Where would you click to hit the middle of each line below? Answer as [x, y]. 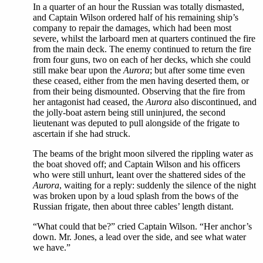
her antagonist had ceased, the [89, 102]
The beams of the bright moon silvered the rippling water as [143, 154]
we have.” [52, 247]
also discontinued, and [214, 102]
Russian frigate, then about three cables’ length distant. [133, 206]
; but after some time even [197, 70]
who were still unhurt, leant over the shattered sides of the [139, 175]
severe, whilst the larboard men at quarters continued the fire [144, 38]
